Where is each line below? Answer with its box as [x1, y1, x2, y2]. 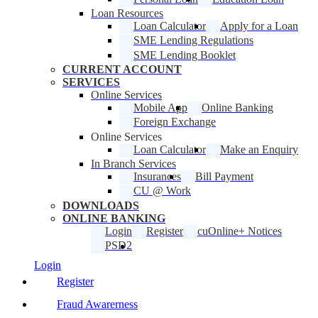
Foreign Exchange [133, 116, 216, 128]
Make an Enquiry [220, 143, 298, 155]
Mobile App [133, 102, 187, 114]
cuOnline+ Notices [197, 224, 282, 237]
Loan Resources [91, 7, 163, 20]
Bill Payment [195, 170, 253, 182]
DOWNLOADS [62, 199, 139, 212]
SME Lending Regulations [133, 34, 253, 47]
